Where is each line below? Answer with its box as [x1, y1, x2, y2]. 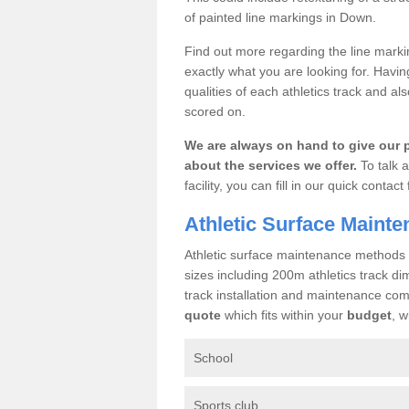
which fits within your [221, 307, 347, 322]
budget [347, 307, 392, 322]
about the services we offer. [184, 157, 357, 173]
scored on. [184, 103, 246, 119]
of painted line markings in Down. [184, 9, 376, 25]
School [194, 350, 233, 365]
